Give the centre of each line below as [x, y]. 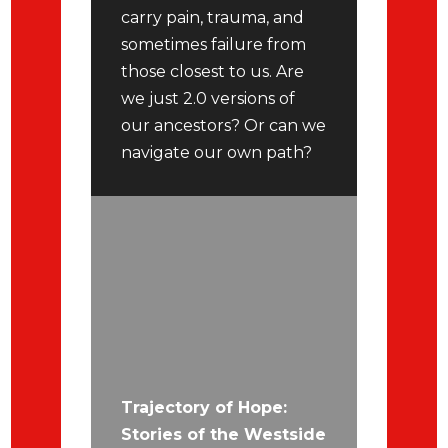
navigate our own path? [217, 152]
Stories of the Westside [224, 435]
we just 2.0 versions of [208, 98]
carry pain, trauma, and [213, 17]
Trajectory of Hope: [204, 408]
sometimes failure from [214, 44]
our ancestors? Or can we [224, 125]
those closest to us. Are [213, 71]
